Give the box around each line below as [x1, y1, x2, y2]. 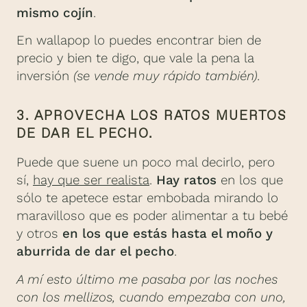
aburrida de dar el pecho [16, 244, 174, 260]
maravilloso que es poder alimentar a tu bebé [16, 208, 288, 224]
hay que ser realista [33, 173, 149, 188]
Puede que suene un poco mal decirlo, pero [16, 155, 275, 171]
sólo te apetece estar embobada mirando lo [16, 191, 278, 206]
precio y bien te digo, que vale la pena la [16, 51, 254, 66]
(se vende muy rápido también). [73, 69, 260, 84]
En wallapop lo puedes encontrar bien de [16, 33, 261, 49]
